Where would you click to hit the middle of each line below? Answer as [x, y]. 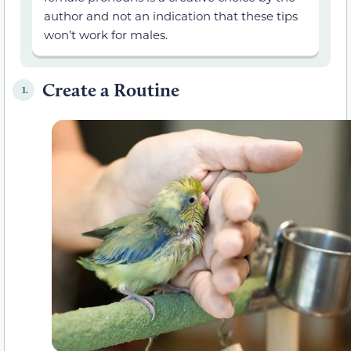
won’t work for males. [106, 35]
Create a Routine [111, 90]
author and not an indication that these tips [171, 16]
